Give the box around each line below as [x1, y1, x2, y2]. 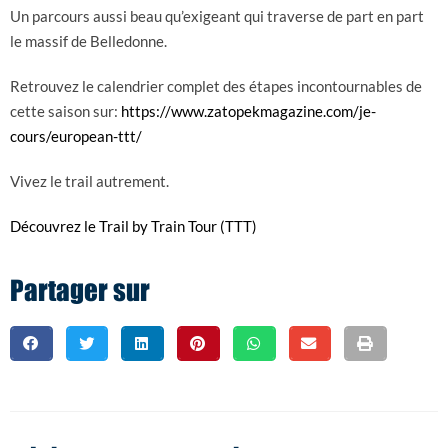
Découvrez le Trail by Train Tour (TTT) [10, 217, 257, 236]
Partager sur [10, 280, 150, 305]
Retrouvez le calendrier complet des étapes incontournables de [10, 77, 422, 96]
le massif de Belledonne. [10, 32, 167, 51]
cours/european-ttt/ [10, 127, 142, 146]
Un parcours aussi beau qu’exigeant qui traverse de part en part [10, 7, 424, 26]
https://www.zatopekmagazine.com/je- [121, 102, 376, 121]
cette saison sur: [10, 102, 121, 121]
